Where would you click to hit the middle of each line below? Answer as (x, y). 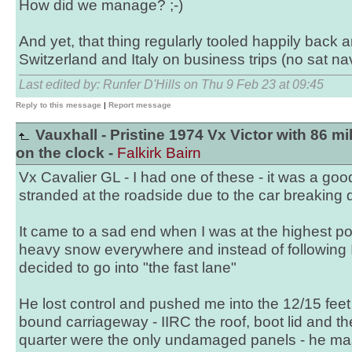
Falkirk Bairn (159, 153)
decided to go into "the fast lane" (128, 268)
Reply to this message (59, 105)
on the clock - (66, 153)
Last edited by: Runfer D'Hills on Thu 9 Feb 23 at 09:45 (171, 84)
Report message (140, 105)
